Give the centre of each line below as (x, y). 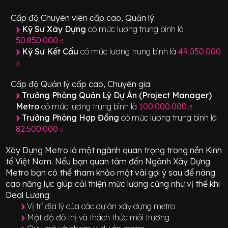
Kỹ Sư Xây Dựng (55, 29)
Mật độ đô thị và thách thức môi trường (98, 217)
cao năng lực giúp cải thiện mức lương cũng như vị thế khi (113, 183)
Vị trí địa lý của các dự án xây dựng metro (101, 206)
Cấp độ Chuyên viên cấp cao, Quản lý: (83, 18)
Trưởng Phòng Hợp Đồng (72, 117)
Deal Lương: (28, 195)
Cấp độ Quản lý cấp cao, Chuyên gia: (81, 84)
